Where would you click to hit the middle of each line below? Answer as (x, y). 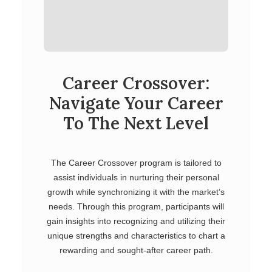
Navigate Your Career (136, 103)
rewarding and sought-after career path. (136, 250)
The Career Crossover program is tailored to (136, 163)
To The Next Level (136, 123)
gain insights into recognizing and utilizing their (136, 221)
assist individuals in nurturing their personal (136, 177)
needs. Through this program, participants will (136, 206)
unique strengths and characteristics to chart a (136, 236)
